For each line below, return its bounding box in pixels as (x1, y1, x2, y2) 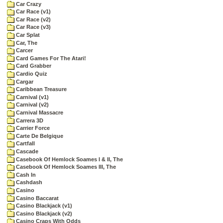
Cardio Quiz (14, 71, 47, 77)
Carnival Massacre (14, 110, 63, 115)
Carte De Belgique (14, 132, 63, 139)
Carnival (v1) (14, 94, 49, 100)
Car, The (14, 39, 37, 46)
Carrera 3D (14, 117, 43, 123)
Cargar (14, 78, 33, 85)
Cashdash (14, 179, 42, 186)
